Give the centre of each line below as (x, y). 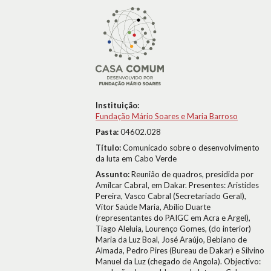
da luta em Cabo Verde (136, 158)
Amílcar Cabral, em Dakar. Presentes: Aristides (177, 185)
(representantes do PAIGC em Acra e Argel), (173, 218)
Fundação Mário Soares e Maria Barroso (167, 116)
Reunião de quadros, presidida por (192, 174)
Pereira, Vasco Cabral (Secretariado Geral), (171, 196)
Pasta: (108, 132)
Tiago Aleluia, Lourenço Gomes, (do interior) (173, 229)
